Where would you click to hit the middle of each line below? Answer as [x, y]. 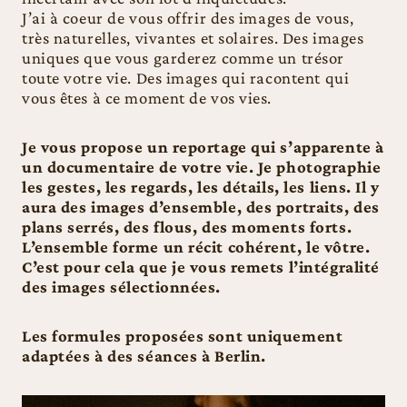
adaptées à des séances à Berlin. [144, 356]
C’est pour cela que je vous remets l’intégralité [201, 267]
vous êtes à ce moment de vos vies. [149, 98]
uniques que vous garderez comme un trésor [183, 58]
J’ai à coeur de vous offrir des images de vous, [188, 18]
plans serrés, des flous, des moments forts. [187, 227]
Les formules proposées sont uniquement [183, 336]
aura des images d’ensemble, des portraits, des [201, 207]
